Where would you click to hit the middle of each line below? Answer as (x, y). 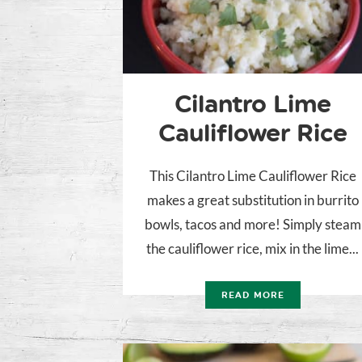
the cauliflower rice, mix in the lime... (253, 249)
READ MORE (253, 296)
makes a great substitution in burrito (253, 200)
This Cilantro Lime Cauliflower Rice (253, 176)
